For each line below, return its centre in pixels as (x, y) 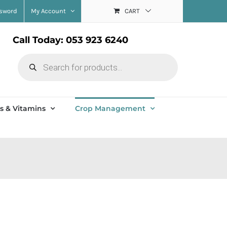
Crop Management (110, 108)
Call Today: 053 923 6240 (70, 40)
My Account (48, 11)
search (33, 67)
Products (39, 58)
